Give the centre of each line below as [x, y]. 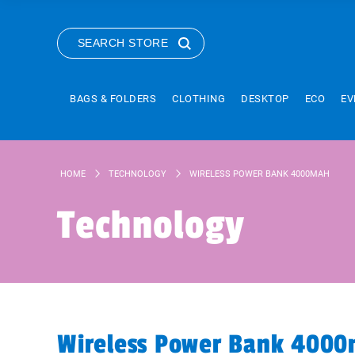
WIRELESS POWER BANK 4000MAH [260, 174]
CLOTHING [198, 99]
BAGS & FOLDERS [113, 99]
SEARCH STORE [123, 43]
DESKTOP [265, 99]
